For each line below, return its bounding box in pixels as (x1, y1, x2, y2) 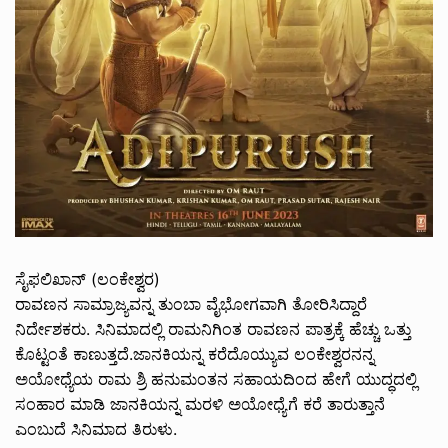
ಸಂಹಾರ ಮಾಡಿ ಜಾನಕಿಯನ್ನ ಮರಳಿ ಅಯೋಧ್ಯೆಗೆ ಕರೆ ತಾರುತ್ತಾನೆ (15, 393, 385, 414)
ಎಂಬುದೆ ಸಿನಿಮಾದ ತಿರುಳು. (15, 418, 177, 439)
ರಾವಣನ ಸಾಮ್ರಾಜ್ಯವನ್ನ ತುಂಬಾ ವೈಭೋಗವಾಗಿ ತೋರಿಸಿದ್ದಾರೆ (15, 293, 367, 314)
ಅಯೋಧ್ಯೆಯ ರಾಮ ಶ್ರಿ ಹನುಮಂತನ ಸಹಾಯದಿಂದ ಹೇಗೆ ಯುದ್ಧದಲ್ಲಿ (15, 368, 417, 389)
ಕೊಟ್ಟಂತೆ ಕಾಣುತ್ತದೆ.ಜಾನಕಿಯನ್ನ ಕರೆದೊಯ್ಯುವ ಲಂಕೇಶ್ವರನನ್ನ (15, 343, 374, 364)
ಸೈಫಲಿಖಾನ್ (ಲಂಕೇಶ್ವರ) (15, 268, 160, 289)
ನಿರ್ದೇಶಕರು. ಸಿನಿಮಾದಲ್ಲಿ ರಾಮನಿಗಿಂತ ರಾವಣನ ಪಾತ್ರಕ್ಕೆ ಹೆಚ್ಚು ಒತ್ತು (15, 318, 411, 339)
